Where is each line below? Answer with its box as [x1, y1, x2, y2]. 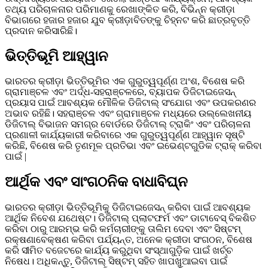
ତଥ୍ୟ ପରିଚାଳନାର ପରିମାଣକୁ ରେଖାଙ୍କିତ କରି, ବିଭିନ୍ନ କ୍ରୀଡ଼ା [5, 4, 235, 14]
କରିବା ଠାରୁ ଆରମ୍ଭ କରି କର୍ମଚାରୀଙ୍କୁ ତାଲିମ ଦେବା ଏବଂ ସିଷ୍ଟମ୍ [5, 224, 241, 234]
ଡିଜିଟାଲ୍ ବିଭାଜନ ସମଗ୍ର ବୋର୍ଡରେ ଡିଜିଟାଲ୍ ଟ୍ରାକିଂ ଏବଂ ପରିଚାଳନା [5, 119, 251, 130]
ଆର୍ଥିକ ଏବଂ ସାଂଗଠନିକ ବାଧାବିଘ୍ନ [5, 174, 188, 190]
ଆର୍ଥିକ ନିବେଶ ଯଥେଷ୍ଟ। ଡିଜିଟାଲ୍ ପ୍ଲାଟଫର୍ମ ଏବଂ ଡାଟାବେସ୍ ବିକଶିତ [5, 213, 256, 224]
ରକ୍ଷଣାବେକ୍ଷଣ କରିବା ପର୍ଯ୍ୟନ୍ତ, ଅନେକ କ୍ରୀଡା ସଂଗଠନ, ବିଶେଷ [5, 234, 252, 245]
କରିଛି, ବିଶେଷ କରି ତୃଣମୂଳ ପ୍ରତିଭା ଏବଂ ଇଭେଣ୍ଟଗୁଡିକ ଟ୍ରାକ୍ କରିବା [5, 141, 262, 151]
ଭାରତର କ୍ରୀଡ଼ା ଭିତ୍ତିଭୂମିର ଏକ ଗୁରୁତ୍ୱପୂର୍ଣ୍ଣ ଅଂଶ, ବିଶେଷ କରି [5, 76, 245, 87]
